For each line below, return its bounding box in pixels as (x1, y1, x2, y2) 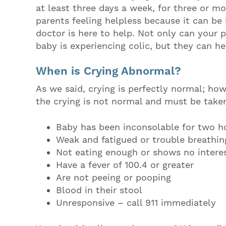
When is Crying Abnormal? (36, 64, 181, 78)
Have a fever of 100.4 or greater (56, 159, 194, 171)
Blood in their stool (56, 184, 142, 196)
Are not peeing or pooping (56, 172, 171, 184)
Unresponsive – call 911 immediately (56, 197, 216, 209)
